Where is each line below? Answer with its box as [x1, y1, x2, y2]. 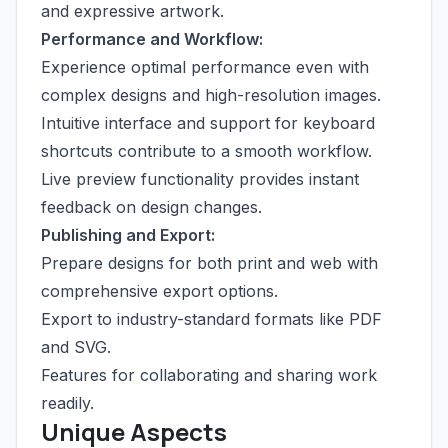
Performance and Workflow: [41, 29, 263, 49]
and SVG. [41, 337, 111, 357]
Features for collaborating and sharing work [41, 365, 377, 385]
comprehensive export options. [41, 281, 278, 301]
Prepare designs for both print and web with [41, 253, 378, 273]
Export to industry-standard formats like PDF [41, 309, 382, 329]
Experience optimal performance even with [41, 57, 369, 77]
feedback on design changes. [41, 197, 262, 217]
